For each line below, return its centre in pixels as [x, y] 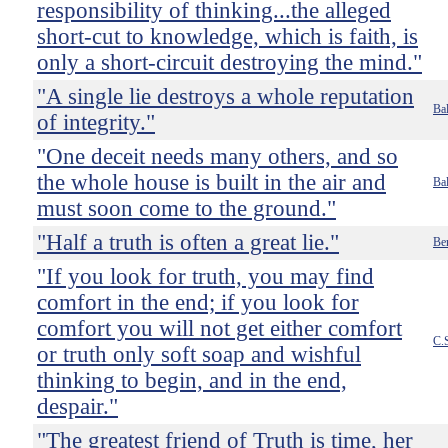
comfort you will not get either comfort [219, 328]
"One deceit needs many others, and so [217, 156]
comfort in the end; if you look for [198, 302]
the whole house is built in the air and [211, 182]
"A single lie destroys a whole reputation [225, 96]
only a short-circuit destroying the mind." [229, 62]
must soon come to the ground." [186, 208]
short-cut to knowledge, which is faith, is [227, 36]
